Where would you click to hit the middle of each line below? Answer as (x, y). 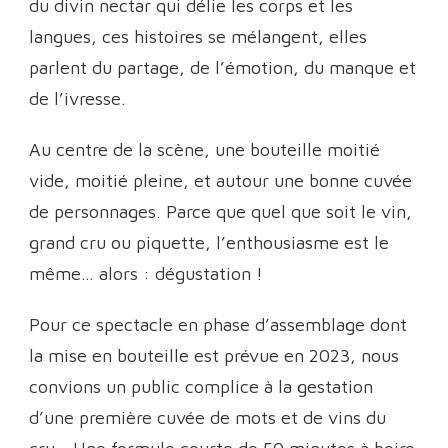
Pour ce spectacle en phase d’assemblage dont (218, 324)
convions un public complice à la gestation (201, 386)
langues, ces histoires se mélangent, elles (198, 36)
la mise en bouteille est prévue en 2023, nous (214, 355)
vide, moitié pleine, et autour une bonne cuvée (220, 180)
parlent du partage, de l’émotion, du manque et (222, 67)
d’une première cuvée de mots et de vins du (207, 417)
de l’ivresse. (77, 98)
